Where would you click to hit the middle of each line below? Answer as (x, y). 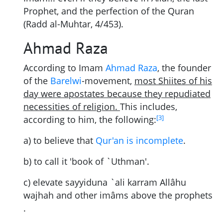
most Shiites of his (173, 81)
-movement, (108, 81)
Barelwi (66, 81)
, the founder (184, 68)
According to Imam (64, 68)
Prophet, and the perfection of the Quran (109, 11)
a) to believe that (59, 141)
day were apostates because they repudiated (117, 94)
